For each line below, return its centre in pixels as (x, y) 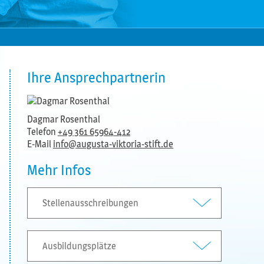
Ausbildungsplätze (79, 246)
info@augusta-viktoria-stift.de (113, 144)
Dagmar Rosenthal (64, 119)
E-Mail (40, 144)
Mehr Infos (59, 170)
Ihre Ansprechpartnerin (96, 77)
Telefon (42, 132)
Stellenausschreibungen (90, 203)
